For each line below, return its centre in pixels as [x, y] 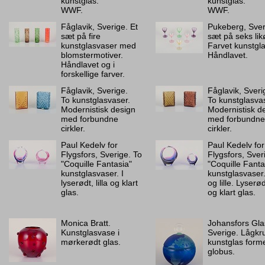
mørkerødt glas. [91, 242]
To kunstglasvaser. [96, 100]
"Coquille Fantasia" [96, 164]
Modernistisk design [98, 109]
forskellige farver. [93, 74]
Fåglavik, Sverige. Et [99, 27]
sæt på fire [81, 36]
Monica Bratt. [86, 223]
